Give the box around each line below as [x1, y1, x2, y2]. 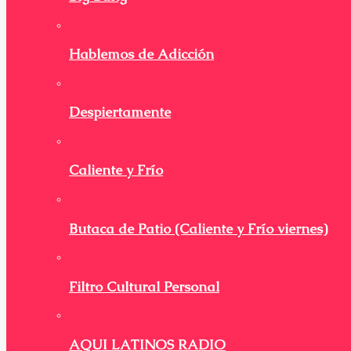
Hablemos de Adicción [69, 45, 214, 63]
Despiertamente [69, 103, 171, 121]
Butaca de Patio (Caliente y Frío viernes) [69, 219, 327, 237]
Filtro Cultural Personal [69, 277, 219, 295]
